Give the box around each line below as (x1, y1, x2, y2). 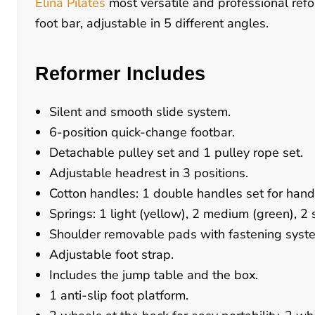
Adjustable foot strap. (49, 245, 174, 263)
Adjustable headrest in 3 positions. (49, 164, 248, 181)
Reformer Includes (35, 63, 205, 84)
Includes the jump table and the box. (49, 266, 258, 283)
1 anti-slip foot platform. (49, 286, 188, 304)
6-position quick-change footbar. (49, 123, 235, 141)
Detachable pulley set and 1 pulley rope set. (49, 143, 303, 161)
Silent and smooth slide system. (49, 103, 231, 120)
